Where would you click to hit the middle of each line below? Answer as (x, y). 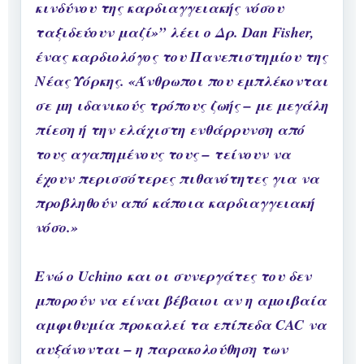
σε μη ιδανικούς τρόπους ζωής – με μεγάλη (182, 106)
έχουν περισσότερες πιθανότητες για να (177, 179)
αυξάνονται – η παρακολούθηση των (161, 349)
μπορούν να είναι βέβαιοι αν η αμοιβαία (181, 301)
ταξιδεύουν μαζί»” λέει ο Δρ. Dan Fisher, (175, 32)
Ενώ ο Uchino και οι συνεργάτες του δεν (173, 276)
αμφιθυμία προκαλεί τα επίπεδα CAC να (181, 325)
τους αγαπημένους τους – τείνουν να (163, 154)
